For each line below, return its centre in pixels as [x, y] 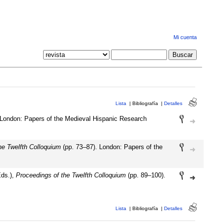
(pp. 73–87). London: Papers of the [111, 147]
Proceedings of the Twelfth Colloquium [71, 175]
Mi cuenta [185, 37]
